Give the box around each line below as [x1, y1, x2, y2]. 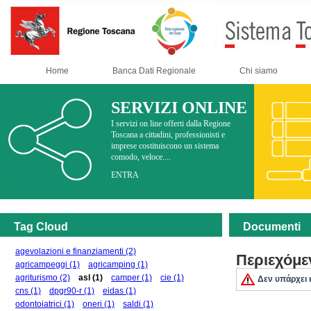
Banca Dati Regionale [112, 66, 196, 76]
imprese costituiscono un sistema [111, 141, 219, 151]
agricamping [88, 260, 135, 269]
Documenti [243, 221, 301, 233]
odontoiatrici [15, 299, 62, 309]
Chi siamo [239, 66, 278, 76]
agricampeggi [15, 260, 67, 269]
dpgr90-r [49, 286, 82, 296]
